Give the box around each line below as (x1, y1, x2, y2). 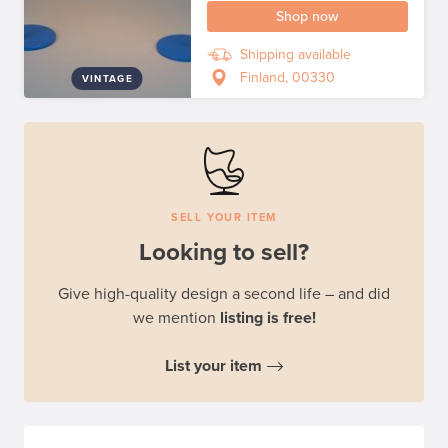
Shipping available (240, 46, 352, 63)
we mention (132, 308, 220, 328)
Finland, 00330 (240, 69, 336, 86)
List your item (165, 356, 262, 376)
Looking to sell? (139, 238, 309, 267)
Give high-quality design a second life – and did (58, 284, 390, 304)
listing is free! (219, 308, 316, 328)
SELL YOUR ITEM (171, 211, 277, 224)
